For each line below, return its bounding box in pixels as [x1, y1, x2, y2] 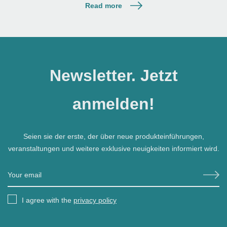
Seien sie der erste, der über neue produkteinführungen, [23, 132, 204, 141]
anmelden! [72, 95, 155, 113]
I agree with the [22, 196, 73, 205]
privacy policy [73, 196, 117, 205]
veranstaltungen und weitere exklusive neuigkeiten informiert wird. [8, 144, 219, 153]
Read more [85, 2, 122, 10]
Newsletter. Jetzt [49, 66, 178, 85]
